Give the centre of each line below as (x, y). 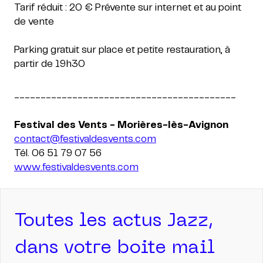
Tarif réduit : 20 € (53, 8)
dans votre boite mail (115, 248)
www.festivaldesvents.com (76, 167)
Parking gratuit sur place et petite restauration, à (122, 50)
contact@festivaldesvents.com (85, 139)
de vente (34, 22)
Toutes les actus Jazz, (114, 221)
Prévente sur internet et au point (168, 8)
